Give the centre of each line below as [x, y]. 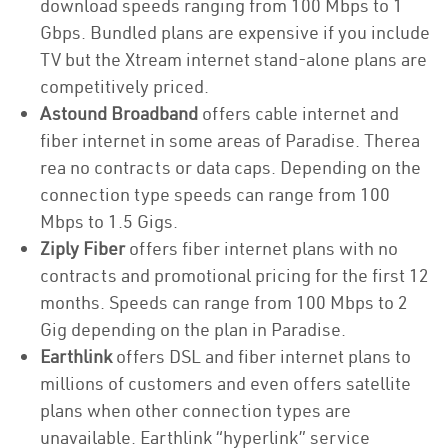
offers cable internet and [298, 113]
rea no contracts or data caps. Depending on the [230, 167]
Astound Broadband [119, 113]
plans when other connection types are [195, 410]
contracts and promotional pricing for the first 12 [234, 275]
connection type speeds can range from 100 [215, 194]
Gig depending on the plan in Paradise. [193, 329]
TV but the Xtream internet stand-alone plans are [233, 59]
